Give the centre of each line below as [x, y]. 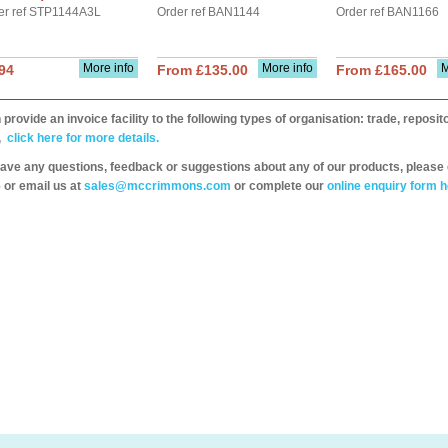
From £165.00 [381, 70]
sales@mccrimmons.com [157, 186]
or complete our [279, 186]
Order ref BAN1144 [208, 12]
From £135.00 [202, 70]
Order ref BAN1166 [387, 12]
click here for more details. [81, 138]
